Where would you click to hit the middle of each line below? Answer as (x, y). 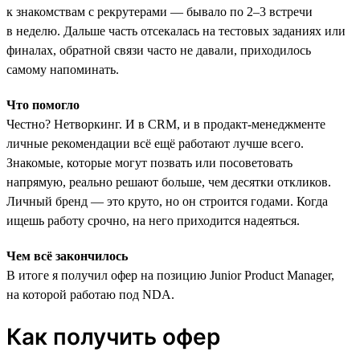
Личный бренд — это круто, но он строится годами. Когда (167, 201)
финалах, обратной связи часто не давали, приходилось (159, 50)
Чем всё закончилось (67, 256)
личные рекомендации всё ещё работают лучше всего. (155, 143)
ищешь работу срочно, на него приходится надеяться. (153, 220)
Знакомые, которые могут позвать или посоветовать (149, 162)
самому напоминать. (63, 69)
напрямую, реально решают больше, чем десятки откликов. (169, 182)
